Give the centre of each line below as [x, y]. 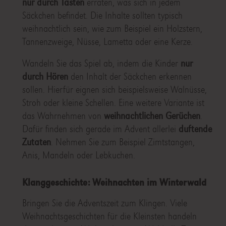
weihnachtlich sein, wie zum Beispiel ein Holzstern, [112, 29]
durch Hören [45, 77]
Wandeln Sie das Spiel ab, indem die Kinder [101, 64]
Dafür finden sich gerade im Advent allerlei [100, 129]
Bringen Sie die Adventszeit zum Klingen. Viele [104, 203]
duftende [195, 129]
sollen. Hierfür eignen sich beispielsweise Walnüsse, [114, 90]
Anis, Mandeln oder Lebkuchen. [78, 155]
